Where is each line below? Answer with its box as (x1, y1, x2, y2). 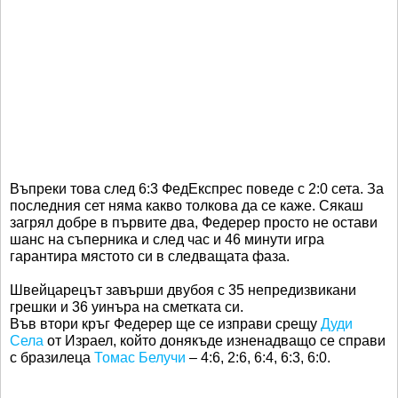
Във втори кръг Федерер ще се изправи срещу (10, 316, 321, 332)
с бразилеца (10, 350, 94, 366)
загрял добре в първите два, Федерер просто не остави (10, 215, 378, 231)
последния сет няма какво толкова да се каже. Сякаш (10, 198, 363, 214)
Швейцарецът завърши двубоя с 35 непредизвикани (10, 283, 356, 298)
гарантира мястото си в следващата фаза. (10, 249, 290, 265)
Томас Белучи (94, 350, 186, 366)
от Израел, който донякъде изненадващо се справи (44, 333, 386, 349)
